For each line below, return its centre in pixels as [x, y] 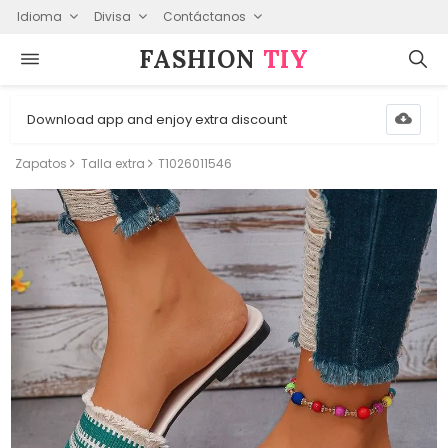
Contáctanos [204, 16]
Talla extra [112, 163]
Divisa [112, 16]
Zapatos [41, 163]
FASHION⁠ [201, 59]
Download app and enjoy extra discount [157, 119]
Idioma [39, 16]
